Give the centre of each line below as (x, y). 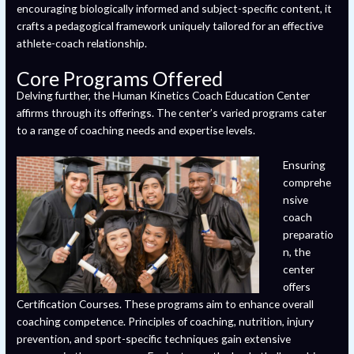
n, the (297, 252)
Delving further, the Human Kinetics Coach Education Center (164, 96)
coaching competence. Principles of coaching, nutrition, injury (166, 322)
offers (297, 287)
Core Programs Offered (120, 79)
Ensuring (305, 165)
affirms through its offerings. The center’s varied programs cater (172, 113)
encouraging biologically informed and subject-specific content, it (175, 9)
